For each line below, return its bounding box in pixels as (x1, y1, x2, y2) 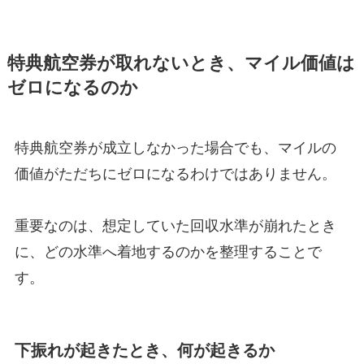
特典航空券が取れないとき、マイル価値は (6, 54, 355, 74)
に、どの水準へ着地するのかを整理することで (14, 244, 322, 261)
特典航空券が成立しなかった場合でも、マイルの (14, 140, 336, 157)
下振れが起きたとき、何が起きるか (14, 340, 275, 359)
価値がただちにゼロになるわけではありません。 (14, 166, 336, 183)
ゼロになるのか (6, 78, 138, 98)
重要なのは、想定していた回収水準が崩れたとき (14, 218, 336, 235)
